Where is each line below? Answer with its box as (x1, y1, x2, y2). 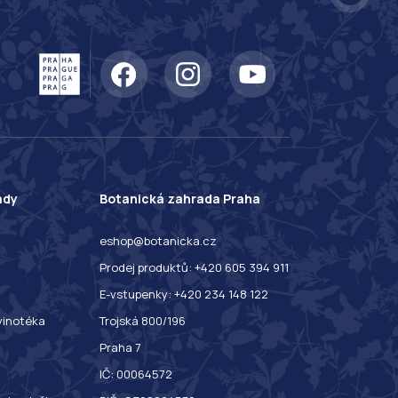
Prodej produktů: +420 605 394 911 (99, 259, 289, 276)
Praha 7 (99, 339, 141, 356)
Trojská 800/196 (99, 313, 186, 330)
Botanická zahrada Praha (99, 189, 260, 207)
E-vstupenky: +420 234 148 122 (99, 286, 268, 303)
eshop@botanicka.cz (99, 233, 217, 250)
